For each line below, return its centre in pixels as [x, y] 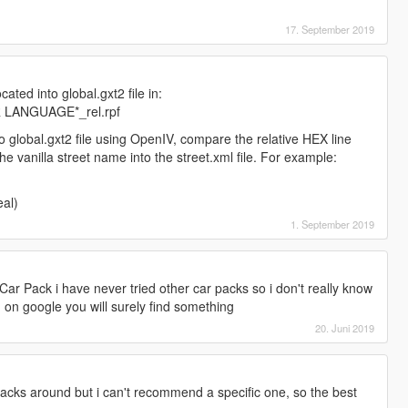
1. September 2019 [333, 224]
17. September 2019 [330, 29]
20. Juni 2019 [345, 327]
